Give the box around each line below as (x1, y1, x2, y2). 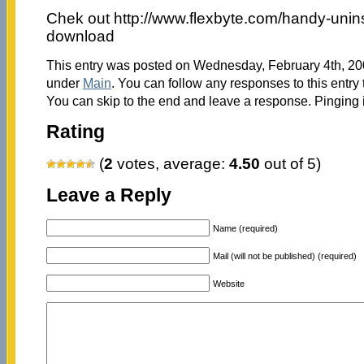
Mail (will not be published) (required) (212, 250, 357, 261)
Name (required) (212, 223, 278, 233)
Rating (45, 121, 105, 142)
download (45, 27, 115, 45)
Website (212, 278, 245, 288)
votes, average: (112, 155, 229, 173)
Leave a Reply (45, 185, 171, 206)
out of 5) (259, 155, 321, 173)
